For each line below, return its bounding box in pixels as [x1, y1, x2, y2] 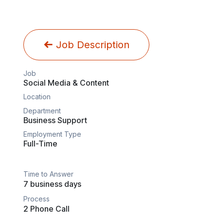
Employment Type [23, 130, 81, 138]
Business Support [23, 115, 87, 125]
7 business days [23, 179, 81, 189]
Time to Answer [23, 170, 73, 178]
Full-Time [23, 139, 57, 148]
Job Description [53, 39, 129, 51]
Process [23, 195, 50, 203]
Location [23, 92, 51, 101]
